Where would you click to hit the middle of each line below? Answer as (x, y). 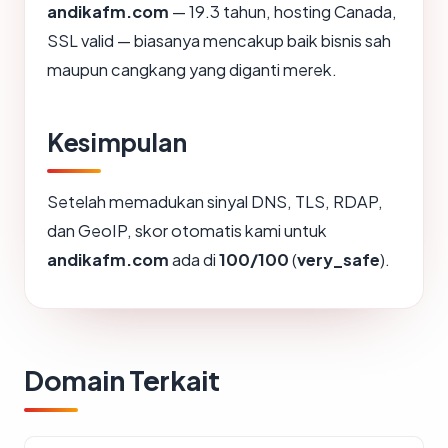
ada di (194, 260)
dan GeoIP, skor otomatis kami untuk (187, 231)
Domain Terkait (122, 380)
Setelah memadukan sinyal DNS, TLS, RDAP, (215, 202)
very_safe (338, 260)
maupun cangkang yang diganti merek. (192, 70)
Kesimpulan (117, 142)
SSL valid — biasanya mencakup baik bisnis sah (219, 41)
